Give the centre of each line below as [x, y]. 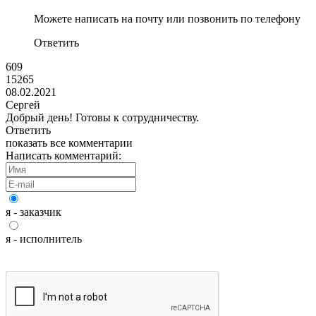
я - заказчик [34, 212]
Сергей [23, 105]
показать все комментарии [69, 143]
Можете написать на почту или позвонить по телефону [167, 19]
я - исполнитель [44, 239]
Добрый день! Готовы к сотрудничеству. [102, 117]
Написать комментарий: [63, 156]
